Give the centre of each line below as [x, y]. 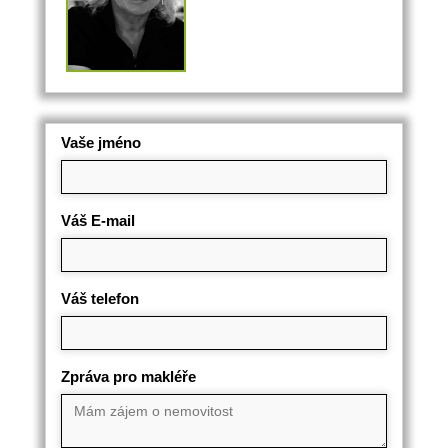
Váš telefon [100, 299]
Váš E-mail [98, 221]
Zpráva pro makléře [128, 377]
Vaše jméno [101, 143]
